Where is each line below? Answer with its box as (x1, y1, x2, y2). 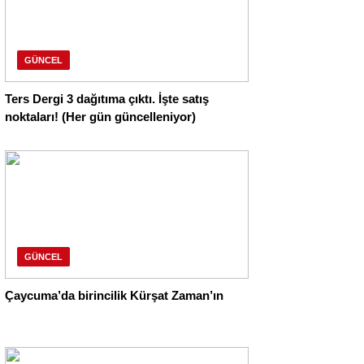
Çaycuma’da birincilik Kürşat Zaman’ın (5, 288, 223, 303)
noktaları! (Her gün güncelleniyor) (5, 110, 196, 124)
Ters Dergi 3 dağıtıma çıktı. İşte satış (5, 92, 209, 106)
